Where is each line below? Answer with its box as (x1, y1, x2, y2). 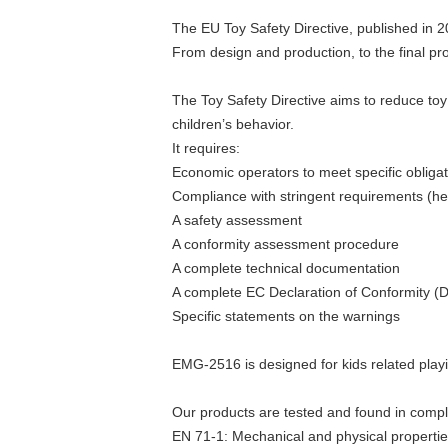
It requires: (172, 140, 240, 156)
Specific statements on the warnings (172, 308, 400, 324)
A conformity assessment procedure (172, 236, 399, 252)
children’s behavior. (172, 116, 294, 132)
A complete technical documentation (172, 260, 400, 276)
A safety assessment (172, 212, 302, 228)
